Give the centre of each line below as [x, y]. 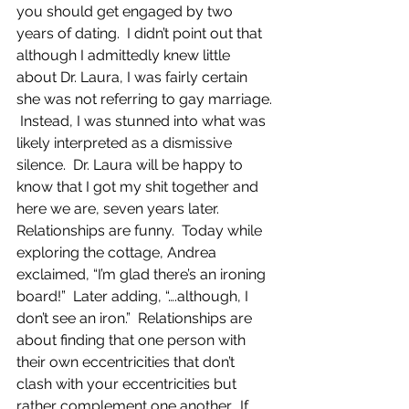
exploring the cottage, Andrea [118, 252]
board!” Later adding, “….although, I [134, 296]
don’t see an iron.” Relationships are [136, 318]
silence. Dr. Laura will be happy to [131, 165]
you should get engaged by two [126, 11]
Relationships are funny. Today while [141, 231]
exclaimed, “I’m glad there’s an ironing [143, 274]
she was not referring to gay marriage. [146, 99]
